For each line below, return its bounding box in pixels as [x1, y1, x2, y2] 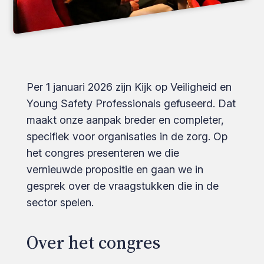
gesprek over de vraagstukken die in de [26, 180, 219, 193]
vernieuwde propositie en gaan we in [26, 163, 203, 176]
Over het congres [26, 230, 160, 255]
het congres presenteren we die [26, 147, 179, 160]
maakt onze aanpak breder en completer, [26, 114, 224, 127]
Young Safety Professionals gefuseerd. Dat [26, 97, 236, 110]
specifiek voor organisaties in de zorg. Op [26, 130, 227, 143]
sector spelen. [26, 196, 94, 209]
